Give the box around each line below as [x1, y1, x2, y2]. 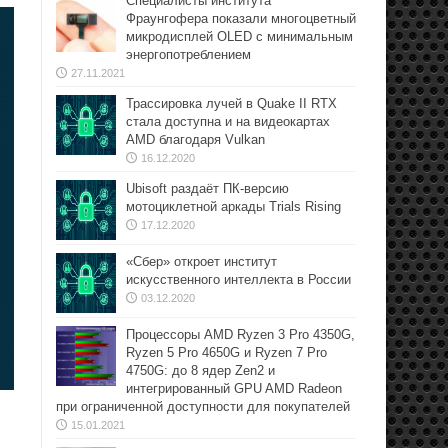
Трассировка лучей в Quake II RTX [126, 96, 337, 111]
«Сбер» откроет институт [126, 254, 277, 269]
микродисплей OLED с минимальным [126, 29, 353, 44]
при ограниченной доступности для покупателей [56, 399, 350, 414]
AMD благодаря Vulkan [126, 132, 265, 147]
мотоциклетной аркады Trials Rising [126, 199, 341, 214]
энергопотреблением [126, 47, 251, 62]
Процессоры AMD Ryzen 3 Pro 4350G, [126, 327, 355, 342]
